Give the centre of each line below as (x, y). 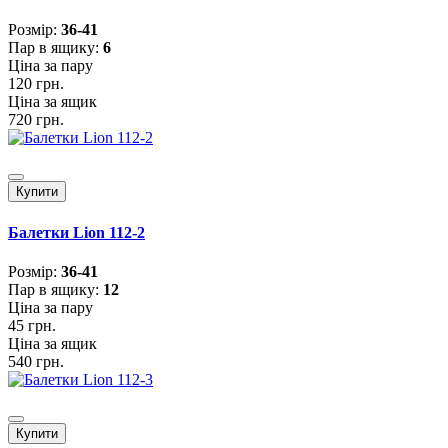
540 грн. (36, 361)
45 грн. (32, 325)
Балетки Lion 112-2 (76, 232)
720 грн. (36, 120)
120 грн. (36, 84)
